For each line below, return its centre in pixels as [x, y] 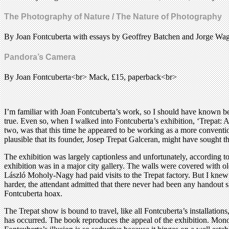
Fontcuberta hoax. [33, 193]
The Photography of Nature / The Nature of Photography [113, 17]
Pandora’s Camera [40, 57]
